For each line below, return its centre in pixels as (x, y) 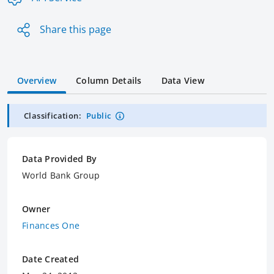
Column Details (109, 80)
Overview (37, 80)
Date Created (50, 259)
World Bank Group (61, 175)
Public (99, 115)
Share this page (76, 29)
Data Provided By (59, 158)
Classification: (53, 115)
